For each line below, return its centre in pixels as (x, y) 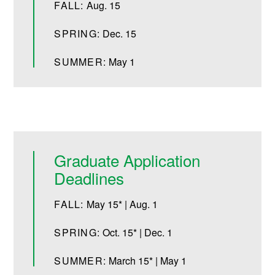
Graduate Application (127, 160)
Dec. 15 (120, 34)
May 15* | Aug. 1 (122, 204)
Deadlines (89, 178)
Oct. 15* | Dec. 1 (138, 233)
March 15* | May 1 (148, 261)
